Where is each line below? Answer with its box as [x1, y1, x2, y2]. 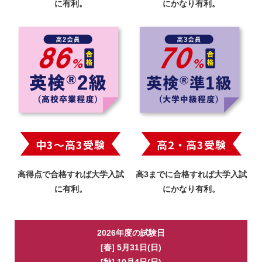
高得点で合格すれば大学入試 [17, 169, 124, 179]
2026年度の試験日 [97, 227, 165, 237]
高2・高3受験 [157, 136, 226, 152]
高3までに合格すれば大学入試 [136, 169, 247, 179]
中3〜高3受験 [36, 136, 105, 152]
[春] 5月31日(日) [101, 242, 161, 252]
